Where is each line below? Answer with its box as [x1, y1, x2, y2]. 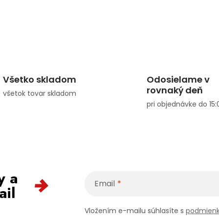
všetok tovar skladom [2, 88, 76, 99]
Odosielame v [147, 73, 210, 86]
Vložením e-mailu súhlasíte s [85, 206, 186, 216]
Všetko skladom [2, 73, 76, 86]
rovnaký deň [147, 84, 203, 97]
